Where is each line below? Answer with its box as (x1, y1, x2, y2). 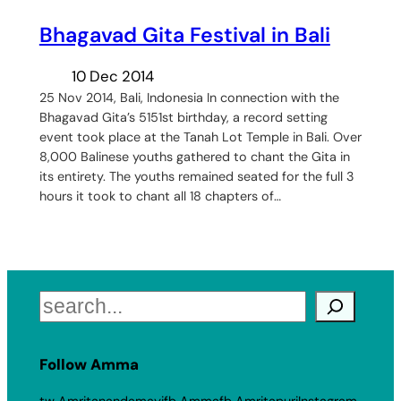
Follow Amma (38, 354, 139, 375)
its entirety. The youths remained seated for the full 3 (38, 168, 354, 185)
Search (38, 291, 88, 311)
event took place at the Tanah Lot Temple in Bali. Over (38, 129, 362, 146)
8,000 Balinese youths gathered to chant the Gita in (38, 149, 350, 166)
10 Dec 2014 (71, 66, 154, 87)
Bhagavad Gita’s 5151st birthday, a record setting (38, 109, 328, 126)
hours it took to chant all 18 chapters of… (38, 188, 281, 205)
